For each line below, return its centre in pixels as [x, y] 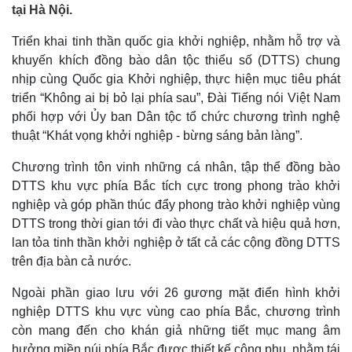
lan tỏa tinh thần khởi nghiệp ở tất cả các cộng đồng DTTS [176, 242]
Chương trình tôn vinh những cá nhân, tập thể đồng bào [176, 167]
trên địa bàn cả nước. [71, 261]
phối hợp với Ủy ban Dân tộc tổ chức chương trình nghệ [176, 117]
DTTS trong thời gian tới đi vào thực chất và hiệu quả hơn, [176, 224]
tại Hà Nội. [42, 10]
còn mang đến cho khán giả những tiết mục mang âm [176, 330]
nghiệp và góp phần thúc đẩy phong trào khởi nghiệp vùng [176, 205]
